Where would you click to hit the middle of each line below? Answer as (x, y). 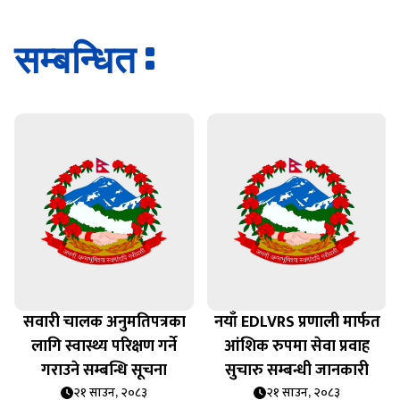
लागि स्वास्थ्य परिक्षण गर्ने (104, 347)
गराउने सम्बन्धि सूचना (104, 371)
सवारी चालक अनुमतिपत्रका (104, 323)
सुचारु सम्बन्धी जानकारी (297, 371)
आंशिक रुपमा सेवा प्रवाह (297, 347)
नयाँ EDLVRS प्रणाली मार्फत (297, 323)
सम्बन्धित (75, 60)
